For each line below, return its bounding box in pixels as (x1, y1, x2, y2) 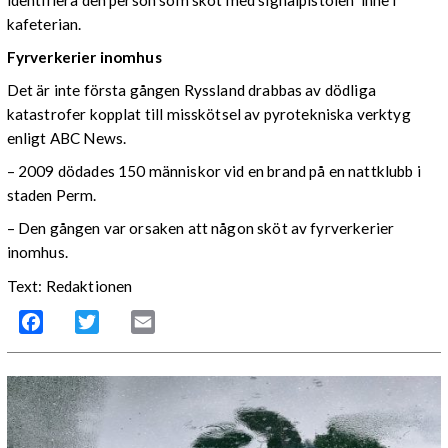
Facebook (42, 311, 113, 331)
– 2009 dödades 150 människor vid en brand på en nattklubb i (6, 162, 421, 181)
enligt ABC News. (6, 129, 127, 148)
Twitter (98, 311, 151, 331)
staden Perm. (6, 186, 97, 205)
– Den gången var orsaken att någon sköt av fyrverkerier (6, 219, 395, 238)
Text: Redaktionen (6, 276, 133, 295)
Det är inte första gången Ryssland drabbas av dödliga (6, 81, 376, 100)
